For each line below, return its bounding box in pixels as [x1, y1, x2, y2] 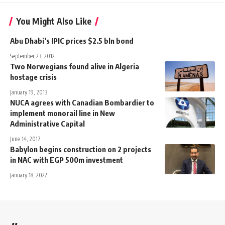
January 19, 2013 [10, 88, 47, 96]
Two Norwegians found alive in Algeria [10, 62, 139, 71]
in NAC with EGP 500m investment [10, 155, 123, 165]
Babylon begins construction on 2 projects [10, 145, 151, 154]
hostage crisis [10, 72, 57, 82]
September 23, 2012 [10, 52, 55, 60]
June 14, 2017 [10, 135, 40, 143]
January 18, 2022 [10, 171, 47, 179]
